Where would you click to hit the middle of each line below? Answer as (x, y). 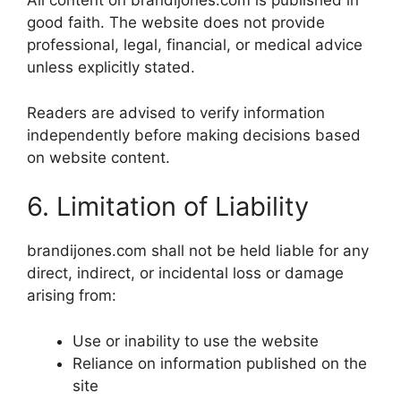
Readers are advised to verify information (176, 112)
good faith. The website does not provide (176, 23)
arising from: (72, 296)
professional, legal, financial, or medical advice (195, 45)
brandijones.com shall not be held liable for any (198, 251)
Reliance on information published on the (220, 363)
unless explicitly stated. (111, 68)
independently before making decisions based (194, 135)
